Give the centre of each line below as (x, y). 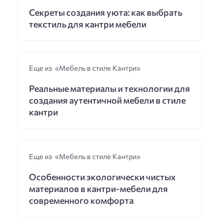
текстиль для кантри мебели (87, 24)
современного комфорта (81, 201)
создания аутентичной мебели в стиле (107, 100)
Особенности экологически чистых (102, 177)
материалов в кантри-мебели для (98, 189)
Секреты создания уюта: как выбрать (105, 12)
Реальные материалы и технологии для (109, 89)
